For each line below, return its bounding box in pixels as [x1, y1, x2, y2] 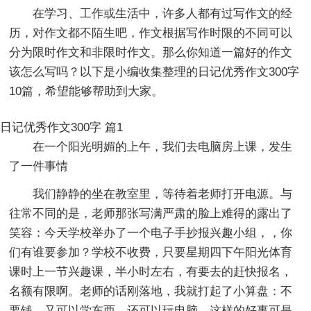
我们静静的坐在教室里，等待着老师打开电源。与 [33, 187, 293, 201]
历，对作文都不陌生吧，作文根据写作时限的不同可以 [9, 26, 293, 40]
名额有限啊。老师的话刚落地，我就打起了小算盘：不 [9, 284, 293, 298]
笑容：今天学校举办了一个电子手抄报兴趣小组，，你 [9, 226, 293, 239]
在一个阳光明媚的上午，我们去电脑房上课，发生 [33, 140, 293, 153]
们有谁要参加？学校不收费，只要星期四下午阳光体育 [9, 245, 293, 259]
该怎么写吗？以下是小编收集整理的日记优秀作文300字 [9, 65, 300, 78]
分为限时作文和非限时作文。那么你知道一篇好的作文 [9, 45, 293, 59]
